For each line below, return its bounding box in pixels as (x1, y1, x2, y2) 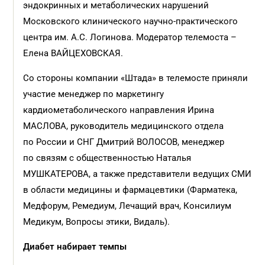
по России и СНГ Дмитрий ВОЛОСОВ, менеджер (23, 137, 225, 147)
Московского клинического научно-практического (23, 16, 238, 27)
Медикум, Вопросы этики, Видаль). (23, 216, 170, 227)
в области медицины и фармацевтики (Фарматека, (23, 185, 238, 195)
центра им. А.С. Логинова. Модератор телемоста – (23, 32, 237, 43)
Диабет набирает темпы (23, 241, 127, 252)
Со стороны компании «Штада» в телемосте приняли (23, 73, 248, 83)
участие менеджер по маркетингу (23, 89, 164, 99)
